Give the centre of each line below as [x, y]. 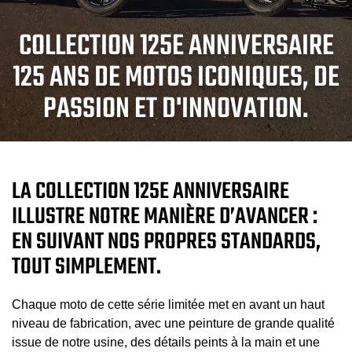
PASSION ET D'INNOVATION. [176, 110]
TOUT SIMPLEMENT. [86, 267]
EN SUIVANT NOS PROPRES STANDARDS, [166, 242]
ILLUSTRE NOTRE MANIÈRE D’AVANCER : [165, 217]
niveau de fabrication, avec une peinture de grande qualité [173, 323]
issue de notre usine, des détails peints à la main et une [166, 342]
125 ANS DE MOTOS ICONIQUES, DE [176, 78]
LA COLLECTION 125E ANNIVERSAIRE [150, 192]
